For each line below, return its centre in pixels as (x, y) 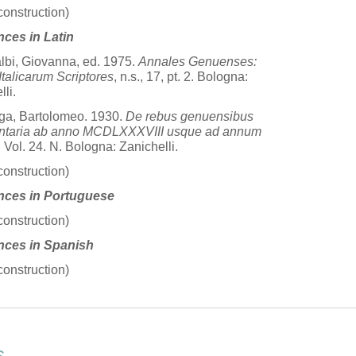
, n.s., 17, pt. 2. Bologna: (181, 77)
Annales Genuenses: (197, 62)
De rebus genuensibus (190, 116)
